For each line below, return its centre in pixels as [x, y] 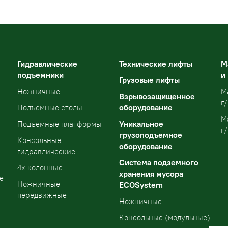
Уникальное [141, 124]
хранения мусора [151, 174]
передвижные [42, 195]
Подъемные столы [50, 108]
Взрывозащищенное [157, 96]
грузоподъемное [151, 135]
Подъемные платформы [60, 124]
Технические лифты [156, 64]
